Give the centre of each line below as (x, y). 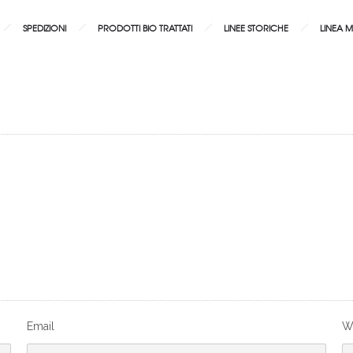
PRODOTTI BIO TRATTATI (145, 28)
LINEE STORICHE (256, 28)
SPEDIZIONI (45, 28)
